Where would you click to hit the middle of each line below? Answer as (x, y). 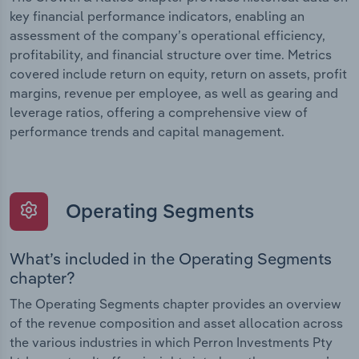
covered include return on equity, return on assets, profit (178, 74)
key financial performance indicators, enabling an (157, 16)
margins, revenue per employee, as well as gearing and (174, 93)
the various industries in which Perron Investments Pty (171, 343)
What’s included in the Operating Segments (171, 259)
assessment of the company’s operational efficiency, (167, 36)
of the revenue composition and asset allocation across (176, 323)
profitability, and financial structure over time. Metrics (171, 55)
